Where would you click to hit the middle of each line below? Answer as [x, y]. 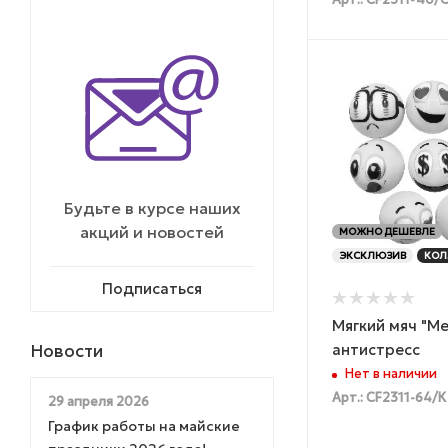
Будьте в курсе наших [152, 207]
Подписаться [152, 288]
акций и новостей [152, 231]
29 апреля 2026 [98, 401]
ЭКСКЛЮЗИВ [372, 255]
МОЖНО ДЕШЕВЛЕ [387, 231]
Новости [66, 350]
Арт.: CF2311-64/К [389, 398]
